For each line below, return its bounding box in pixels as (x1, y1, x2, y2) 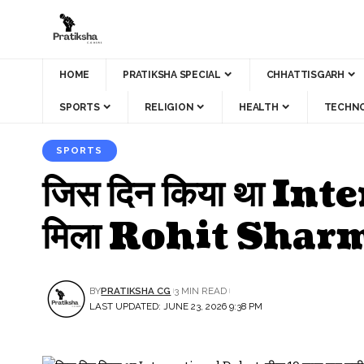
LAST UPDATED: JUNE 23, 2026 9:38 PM (89, 300, 263, 312)
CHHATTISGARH (266, 68, 344, 80)
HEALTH (239, 101, 279, 113)
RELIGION (145, 101, 194, 113)
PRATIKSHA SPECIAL (123, 68, 221, 80)
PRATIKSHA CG (101, 284, 171, 297)
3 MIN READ (174, 284, 227, 297)
